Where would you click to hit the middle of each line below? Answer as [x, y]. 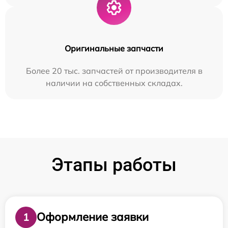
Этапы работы [114, 165]
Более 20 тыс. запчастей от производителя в [114, 70]
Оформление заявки [93, 217]
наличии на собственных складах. [114, 83]
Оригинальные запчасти [114, 48]
